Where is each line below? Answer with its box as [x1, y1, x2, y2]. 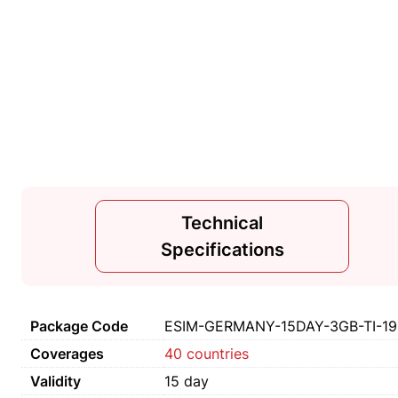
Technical [181, 212, 263, 234]
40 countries [164, 345, 249, 362]
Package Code [30, 317, 128, 335]
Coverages [30, 345, 104, 362]
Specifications [160, 239, 284, 260]
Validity [30, 372, 81, 390]
